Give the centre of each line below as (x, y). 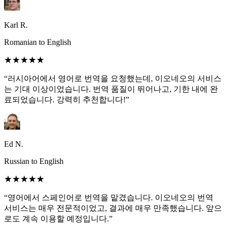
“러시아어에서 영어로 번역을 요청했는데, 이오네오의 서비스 (113, 79)
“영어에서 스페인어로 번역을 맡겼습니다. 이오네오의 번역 (109, 198)
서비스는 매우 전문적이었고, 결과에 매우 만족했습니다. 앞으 (113, 208)
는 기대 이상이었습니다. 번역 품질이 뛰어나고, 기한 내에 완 (111, 89)
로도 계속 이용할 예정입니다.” (58, 219)
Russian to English (34, 161)
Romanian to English (38, 42)
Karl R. (16, 25)
